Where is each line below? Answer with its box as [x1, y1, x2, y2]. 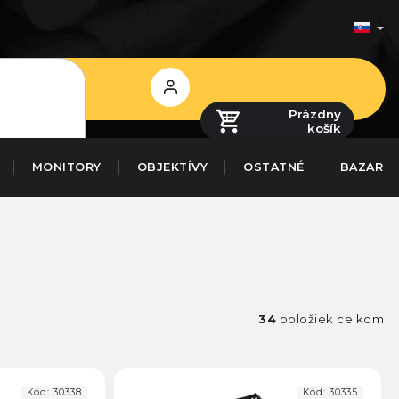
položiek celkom [276, 312, 384, 326]
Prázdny [289, 106, 341, 121]
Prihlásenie [135, 79, 205, 94]
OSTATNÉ [243, 160, 305, 174]
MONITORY [31, 160, 102, 174]
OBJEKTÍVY [136, 160, 208, 174]
